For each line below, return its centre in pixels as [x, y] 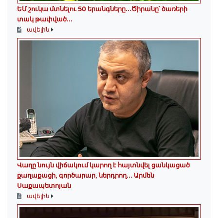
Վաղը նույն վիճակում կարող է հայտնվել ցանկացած [103, 165]
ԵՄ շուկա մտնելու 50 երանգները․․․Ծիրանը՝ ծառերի [102, 9]
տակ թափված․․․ [45, 19]
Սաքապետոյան [44, 186]
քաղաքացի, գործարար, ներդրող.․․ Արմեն [86, 175]
